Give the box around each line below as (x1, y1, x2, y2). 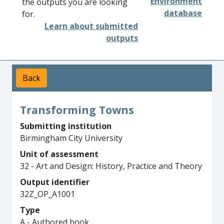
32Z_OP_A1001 (20, 188, 75, 199)
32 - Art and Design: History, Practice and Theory (20, 160, 202, 171)
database (164, 7, 202, 18)
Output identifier (20, 176, 89, 187)
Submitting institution (20, 120, 111, 131)
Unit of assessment (20, 148, 98, 159)
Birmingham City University (20, 132, 122, 143)
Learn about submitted (44, 20, 138, 31)
